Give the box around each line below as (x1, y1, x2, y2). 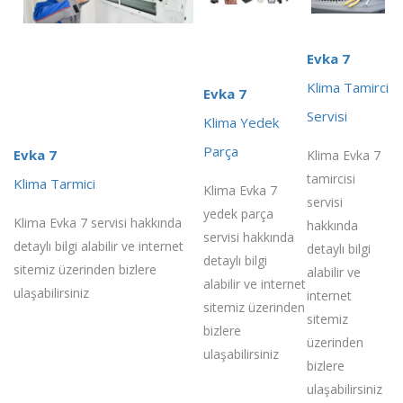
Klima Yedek (203, 112, 279, 131)
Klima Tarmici (13, 174, 95, 193)
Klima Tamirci (307, 77, 389, 96)
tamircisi (307, 169, 355, 187)
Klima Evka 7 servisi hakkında (13, 213, 182, 231)
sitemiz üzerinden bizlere (13, 260, 157, 278)
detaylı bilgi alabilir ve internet (13, 237, 184, 255)
